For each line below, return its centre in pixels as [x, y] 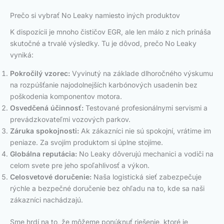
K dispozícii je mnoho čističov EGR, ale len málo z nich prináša [110, 31]
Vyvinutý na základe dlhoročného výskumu [141, 73]
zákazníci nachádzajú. [46, 199]
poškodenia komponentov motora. [66, 96]
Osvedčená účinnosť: [47, 107]
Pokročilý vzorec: [40, 73]
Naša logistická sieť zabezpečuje [146, 176]
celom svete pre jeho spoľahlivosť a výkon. [80, 165]
